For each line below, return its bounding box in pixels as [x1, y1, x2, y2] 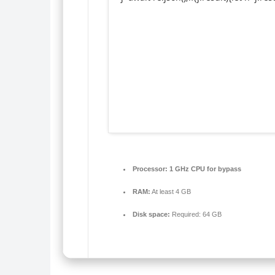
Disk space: [133, 210, 170, 218]
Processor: [133, 165, 168, 172]
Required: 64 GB [170, 210, 222, 218]
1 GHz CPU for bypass [168, 165, 241, 172]
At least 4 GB [150, 187, 191, 195]
